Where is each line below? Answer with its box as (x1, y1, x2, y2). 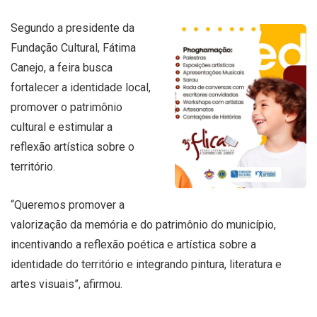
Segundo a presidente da (11, 21, 134, 35)
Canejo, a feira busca (11, 60, 113, 74)
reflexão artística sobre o (11, 139, 134, 154)
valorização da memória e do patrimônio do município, (11, 217, 276, 231)
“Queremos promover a (11, 197, 125, 212)
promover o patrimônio (11, 100, 122, 114)
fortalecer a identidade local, (11, 80, 151, 94)
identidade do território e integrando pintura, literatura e (11, 257, 282, 271)
